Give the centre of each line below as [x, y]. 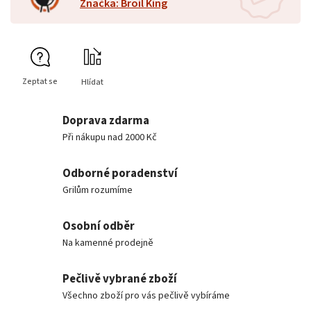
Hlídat [92, 82]
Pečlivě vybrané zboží [120, 279]
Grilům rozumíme [98, 190]
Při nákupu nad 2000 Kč [110, 137]
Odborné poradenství [120, 173]
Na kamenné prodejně [108, 243]
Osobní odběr [99, 226]
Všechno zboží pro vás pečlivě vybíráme [146, 295]
